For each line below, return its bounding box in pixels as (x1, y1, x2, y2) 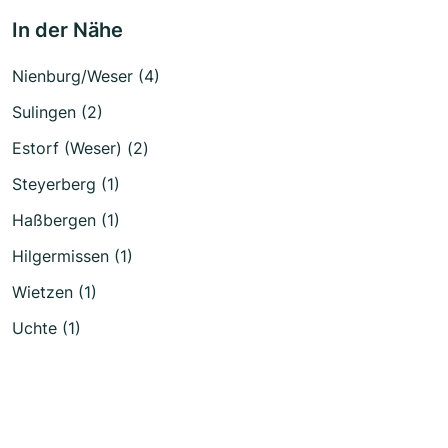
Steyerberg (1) (12, 173, 120, 194)
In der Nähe (12, 17, 123, 42)
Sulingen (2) (12, 101, 103, 122)
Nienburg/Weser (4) (12, 65, 160, 86)
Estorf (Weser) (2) (12, 137, 149, 158)
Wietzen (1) (12, 281, 97, 302)
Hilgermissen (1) (12, 245, 133, 266)
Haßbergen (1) (12, 209, 120, 230)
